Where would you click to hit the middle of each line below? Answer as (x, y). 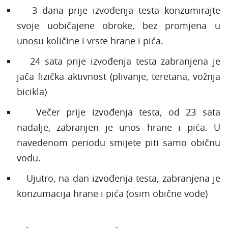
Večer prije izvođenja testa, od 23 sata (119, 112)
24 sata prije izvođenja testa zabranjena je (119, 61)
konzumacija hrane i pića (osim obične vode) (112, 193)
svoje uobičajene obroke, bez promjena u (119, 25)
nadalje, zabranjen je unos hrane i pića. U (119, 127)
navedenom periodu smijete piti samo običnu (119, 142)
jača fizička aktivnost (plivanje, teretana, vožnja (119, 76)
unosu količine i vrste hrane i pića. (90, 40)
